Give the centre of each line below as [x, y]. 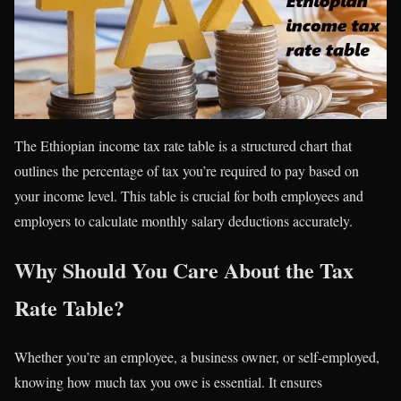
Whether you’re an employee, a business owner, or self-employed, [197, 357]
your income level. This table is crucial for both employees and [189, 196]
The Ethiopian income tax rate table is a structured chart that [183, 146]
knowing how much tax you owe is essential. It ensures [168, 382]
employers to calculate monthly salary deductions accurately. [183, 221]
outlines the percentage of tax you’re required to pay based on [187, 171]
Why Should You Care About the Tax [184, 270]
